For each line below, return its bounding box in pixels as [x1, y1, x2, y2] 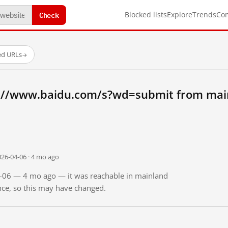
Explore [167, 10, 192, 19]
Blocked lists [125, 10, 167, 19]
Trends [192, 10, 216, 19]
